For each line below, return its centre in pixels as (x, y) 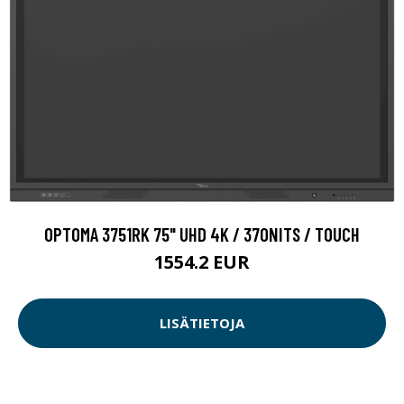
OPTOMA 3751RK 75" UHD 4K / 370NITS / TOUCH (202, 234)
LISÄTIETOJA (202, 323)
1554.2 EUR (202, 262)
